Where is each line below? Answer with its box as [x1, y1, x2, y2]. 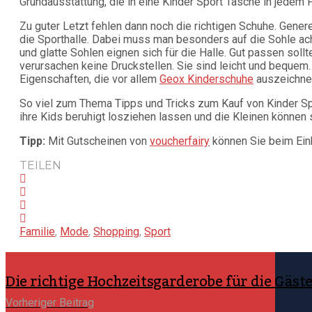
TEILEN [19, 159, 61, 173]
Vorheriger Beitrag [6, 296, 94, 310]
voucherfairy [150, 134, 210, 148]
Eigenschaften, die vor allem [19, 72, 159, 86]
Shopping [93, 225, 139, 239]
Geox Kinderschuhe [159, 72, 253, 86]
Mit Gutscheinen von [45, 134, 150, 148]
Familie [19, 225, 55, 239]
